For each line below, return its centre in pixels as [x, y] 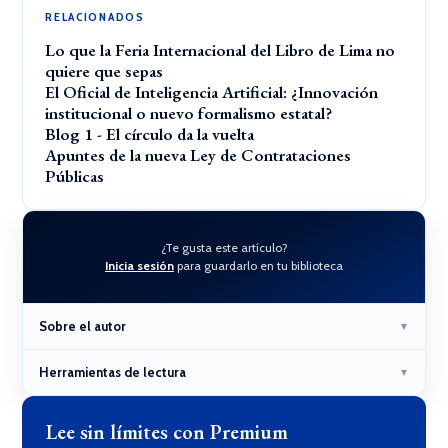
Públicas [75, 176]
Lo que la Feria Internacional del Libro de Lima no [220, 50]
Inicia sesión [139, 265]
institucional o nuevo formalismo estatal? [189, 113]
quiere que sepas [104, 71]
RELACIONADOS [95, 16]
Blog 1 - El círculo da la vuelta [150, 134]
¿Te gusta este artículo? [224, 247]
